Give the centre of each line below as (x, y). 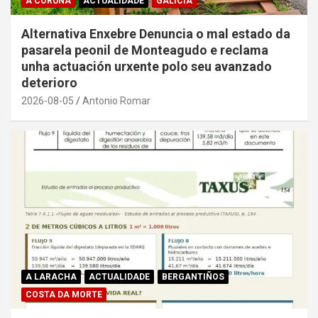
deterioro (49, 82)
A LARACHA (51, 276)
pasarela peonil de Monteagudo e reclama (145, 50)
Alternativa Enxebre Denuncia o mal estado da (156, 33)
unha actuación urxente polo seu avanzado (147, 66)
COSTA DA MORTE (64, 294)
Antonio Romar (116, 100)
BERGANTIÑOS (193, 276)
